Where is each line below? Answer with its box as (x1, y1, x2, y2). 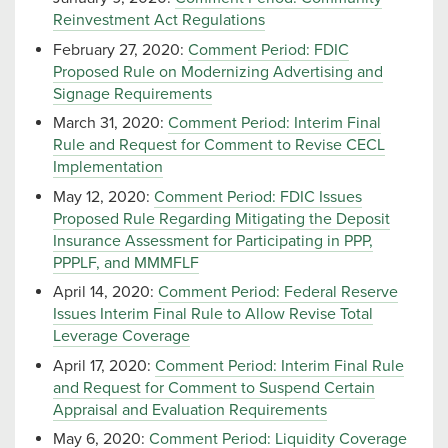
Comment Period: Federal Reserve (158, 282, 398, 303)
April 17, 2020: (53, 355, 155, 376)
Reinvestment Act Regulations (53, 10, 265, 31)
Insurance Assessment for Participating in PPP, (53, 230, 373, 251)
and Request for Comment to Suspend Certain (53, 377, 375, 398)
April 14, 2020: (53, 282, 158, 303)
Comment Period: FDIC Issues (154, 186, 362, 207)
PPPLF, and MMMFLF (53, 252, 199, 273)
